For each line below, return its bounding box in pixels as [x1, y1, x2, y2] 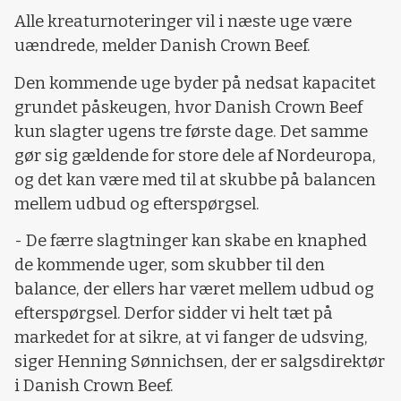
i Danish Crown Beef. [14, 376, 174, 397]
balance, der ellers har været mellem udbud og [14, 279, 374, 300]
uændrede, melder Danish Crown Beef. [14, 36, 311, 56]
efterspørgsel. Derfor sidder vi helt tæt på [14, 303, 333, 324]
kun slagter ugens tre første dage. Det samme [14, 121, 368, 141]
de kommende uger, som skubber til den [14, 255, 325, 276]
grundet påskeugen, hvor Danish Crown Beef [14, 97, 363, 117]
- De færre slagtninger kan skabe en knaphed [14, 231, 367, 252]
